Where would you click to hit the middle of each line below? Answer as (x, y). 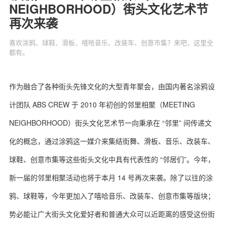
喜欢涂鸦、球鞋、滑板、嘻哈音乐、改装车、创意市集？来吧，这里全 (111, 42)
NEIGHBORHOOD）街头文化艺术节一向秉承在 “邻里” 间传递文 (110, 123)
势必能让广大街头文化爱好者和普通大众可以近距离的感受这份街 (112, 214)
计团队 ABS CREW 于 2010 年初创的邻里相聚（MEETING (102, 104)
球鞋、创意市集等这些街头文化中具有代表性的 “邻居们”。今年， (112, 159)
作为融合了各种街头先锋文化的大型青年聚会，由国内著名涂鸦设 (112, 86)
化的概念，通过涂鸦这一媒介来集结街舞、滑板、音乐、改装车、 (112, 141)
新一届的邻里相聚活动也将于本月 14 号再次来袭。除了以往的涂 (111, 177)
